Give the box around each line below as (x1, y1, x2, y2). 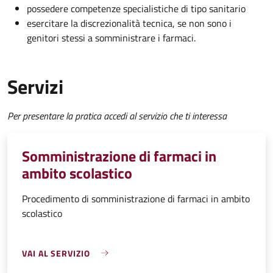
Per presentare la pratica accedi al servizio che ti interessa (7, 108, 227, 123)
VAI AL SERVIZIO (22, 246, 90, 260)
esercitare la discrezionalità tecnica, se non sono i (27, 15, 232, 30)
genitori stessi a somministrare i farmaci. (27, 30, 196, 45)
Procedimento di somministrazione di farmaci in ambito (22, 191, 250, 206)
